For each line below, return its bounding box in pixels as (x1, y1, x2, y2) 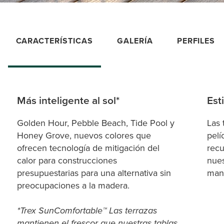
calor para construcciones (17, 153, 117, 167)
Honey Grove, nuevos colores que (17, 128, 151, 142)
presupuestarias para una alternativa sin (17, 166, 171, 179)
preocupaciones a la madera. (17, 178, 132, 192)
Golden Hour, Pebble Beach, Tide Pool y (17, 116, 174, 129)
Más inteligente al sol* (17, 92, 119, 108)
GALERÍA (116, 34, 153, 46)
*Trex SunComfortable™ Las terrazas (17, 203, 157, 217)
